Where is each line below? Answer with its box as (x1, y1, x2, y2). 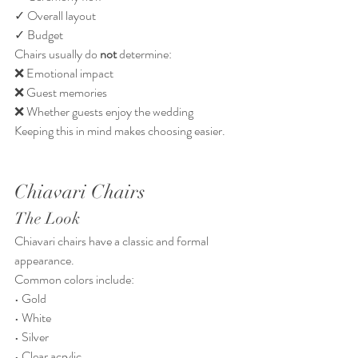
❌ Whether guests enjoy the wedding (14, 101, 193, 121)
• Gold (14, 288, 46, 308)
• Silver (14, 327, 49, 346)
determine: (117, 44, 172, 63)
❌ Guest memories (14, 82, 107, 101)
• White (14, 308, 51, 327)
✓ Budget (14, 25, 63, 44)
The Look (14, 208, 80, 229)
